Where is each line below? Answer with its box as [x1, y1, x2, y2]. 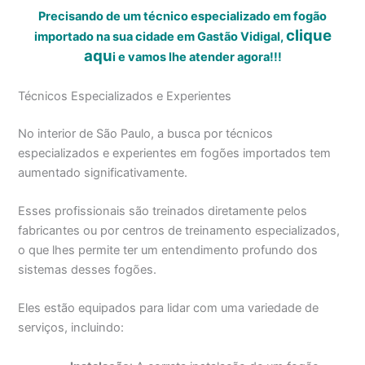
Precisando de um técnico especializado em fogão [38, 9, 327, 24]
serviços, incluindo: [18, 320, 125, 336]
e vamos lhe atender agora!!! [115, 50, 282, 65]
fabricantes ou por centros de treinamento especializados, [18, 223, 341, 239]
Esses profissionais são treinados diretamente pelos [18, 204, 308, 219]
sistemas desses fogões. [18, 262, 157, 278]
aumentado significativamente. [18, 165, 188, 180]
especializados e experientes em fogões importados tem [18, 145, 332, 161]
